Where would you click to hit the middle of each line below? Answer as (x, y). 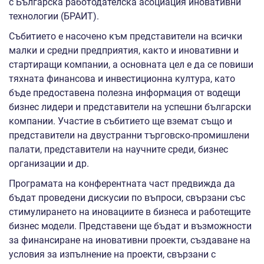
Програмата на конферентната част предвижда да (122, 184)
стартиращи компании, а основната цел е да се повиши (131, 65)
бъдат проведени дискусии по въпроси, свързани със (127, 198)
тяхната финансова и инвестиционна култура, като (122, 79)
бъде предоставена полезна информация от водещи (125, 93)
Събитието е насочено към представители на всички (126, 37)
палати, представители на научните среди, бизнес (118, 150)
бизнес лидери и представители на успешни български (130, 107)
